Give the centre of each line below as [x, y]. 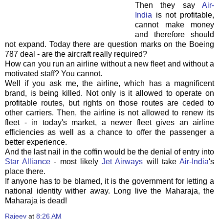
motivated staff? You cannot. [54, 73]
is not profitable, [183, 15]
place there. [25, 171]
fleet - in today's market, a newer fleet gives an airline [109, 122]
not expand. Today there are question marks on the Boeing [109, 44]
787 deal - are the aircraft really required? [76, 54]
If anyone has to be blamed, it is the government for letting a [109, 181]
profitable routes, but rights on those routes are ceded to [109, 103]
